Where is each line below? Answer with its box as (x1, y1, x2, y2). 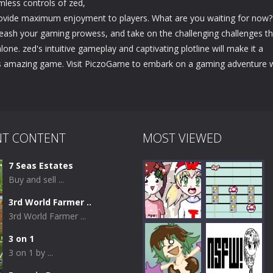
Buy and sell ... (9, 174, 64, 185)
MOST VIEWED (143, 130, 222, 146)
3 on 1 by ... (9, 247, 53, 258)
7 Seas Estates (9, 160, 73, 171)
